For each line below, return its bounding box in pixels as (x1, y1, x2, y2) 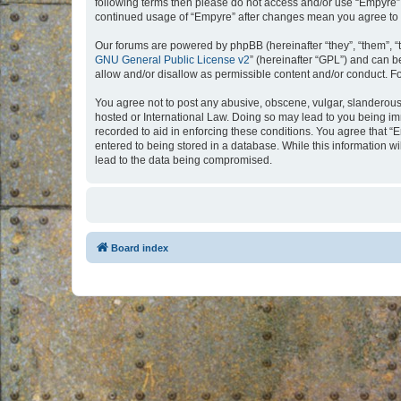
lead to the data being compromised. (95, 154, 272, 166)
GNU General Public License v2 (95, 54, 250, 66)
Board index (111, 243, 168, 253)
